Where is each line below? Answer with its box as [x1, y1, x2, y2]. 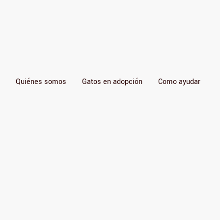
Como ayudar [158, 77, 200, 87]
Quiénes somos [15, 77, 66, 87]
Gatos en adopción [82, 77, 142, 87]
